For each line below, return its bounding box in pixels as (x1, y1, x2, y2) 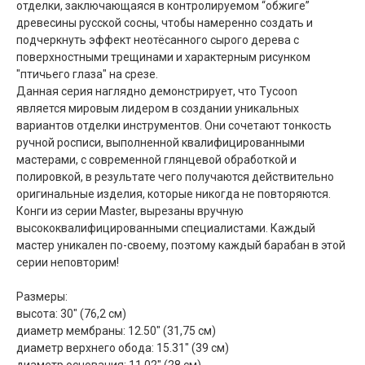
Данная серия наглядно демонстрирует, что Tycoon (16, 84, 297, 98)
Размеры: (16, 289, 68, 303)
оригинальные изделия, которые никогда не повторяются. (16, 187, 331, 200)
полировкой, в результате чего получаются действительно (16, 169, 334, 183)
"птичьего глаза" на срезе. (16, 67, 158, 81)
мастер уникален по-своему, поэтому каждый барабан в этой (16, 238, 345, 252)
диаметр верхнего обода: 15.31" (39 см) (16, 341, 229, 354)
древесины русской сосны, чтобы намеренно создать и (16, 15, 313, 29)
